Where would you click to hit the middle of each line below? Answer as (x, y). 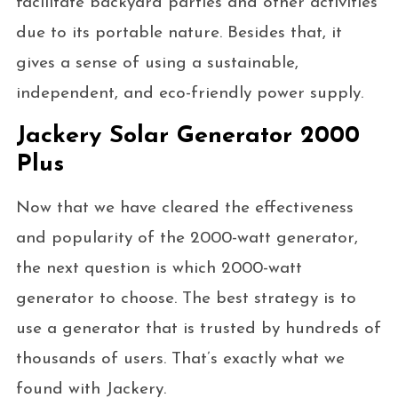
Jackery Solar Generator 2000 (187, 136)
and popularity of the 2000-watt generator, (187, 238)
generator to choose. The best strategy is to (186, 298)
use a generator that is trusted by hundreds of (198, 329)
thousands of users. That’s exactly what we (180, 359)
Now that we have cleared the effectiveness (184, 208)
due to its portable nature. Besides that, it (179, 33)
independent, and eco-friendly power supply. (192, 93)
